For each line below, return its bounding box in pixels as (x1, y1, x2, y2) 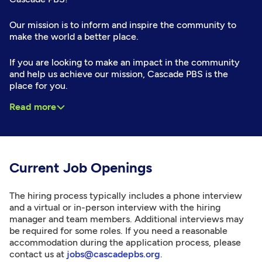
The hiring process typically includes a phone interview (9, 189, 242, 201)
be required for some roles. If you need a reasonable (9, 225, 227, 236)
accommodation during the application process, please (9, 236, 241, 248)
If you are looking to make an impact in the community (9, 56, 240, 68)
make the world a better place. (9, 30, 139, 42)
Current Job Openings (9, 158, 152, 176)
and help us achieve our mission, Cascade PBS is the (9, 68, 228, 80)
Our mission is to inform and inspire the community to (9, 19, 236, 30)
